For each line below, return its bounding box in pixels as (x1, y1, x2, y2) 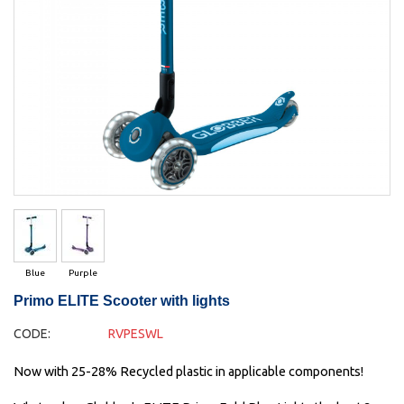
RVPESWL (107, 326, 163, 342)
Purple (69, 268, 97, 279)
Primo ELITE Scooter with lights (14, 293, 230, 309)
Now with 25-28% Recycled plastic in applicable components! (14, 364, 363, 380)
